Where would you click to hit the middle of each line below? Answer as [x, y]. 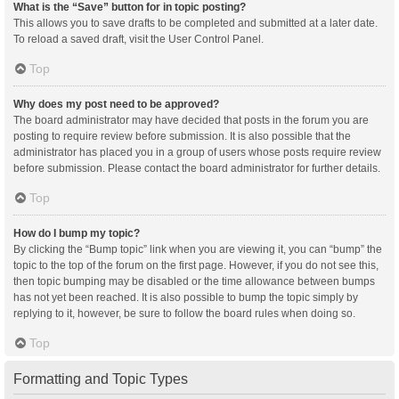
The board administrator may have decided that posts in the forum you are [191, 120]
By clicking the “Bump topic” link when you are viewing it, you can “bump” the [198, 249]
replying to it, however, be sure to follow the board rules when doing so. [184, 313]
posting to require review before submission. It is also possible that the [182, 136]
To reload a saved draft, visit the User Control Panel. [138, 39]
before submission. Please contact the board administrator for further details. [197, 168]
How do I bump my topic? [77, 233]
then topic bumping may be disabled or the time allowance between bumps [194, 281]
